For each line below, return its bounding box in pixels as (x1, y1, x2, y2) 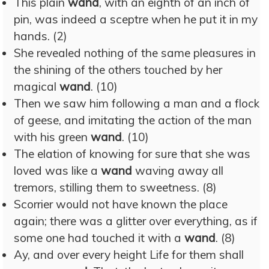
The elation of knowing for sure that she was (14, 147, 250, 161)
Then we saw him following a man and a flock (14, 96, 259, 110)
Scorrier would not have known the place (14, 197, 228, 211)
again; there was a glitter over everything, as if (14, 214, 258, 228)
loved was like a (14, 163, 101, 178)
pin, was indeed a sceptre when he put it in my (14, 12, 258, 26)
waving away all (132, 163, 223, 178)
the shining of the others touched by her (14, 62, 222, 77)
